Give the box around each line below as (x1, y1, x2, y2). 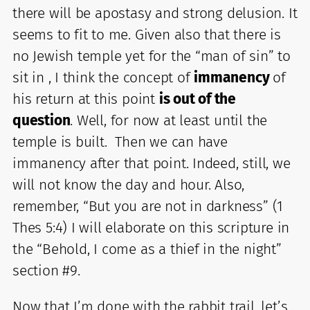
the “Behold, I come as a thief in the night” (12, 239, 282, 258)
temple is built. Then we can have (12, 132, 228, 151)
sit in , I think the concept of (12, 68, 194, 86)
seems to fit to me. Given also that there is (12, 25, 281, 44)
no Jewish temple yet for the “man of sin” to (12, 46, 291, 65)
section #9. (12, 261, 80, 280)
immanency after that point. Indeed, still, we (12, 154, 291, 172)
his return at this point (12, 89, 159, 108)
